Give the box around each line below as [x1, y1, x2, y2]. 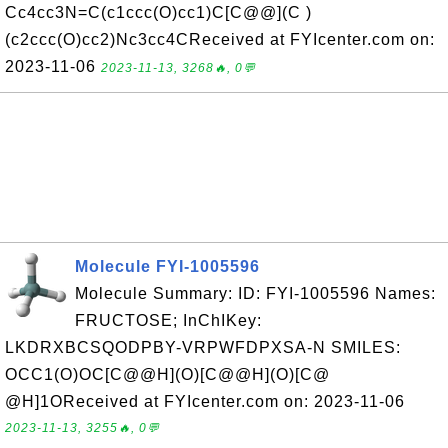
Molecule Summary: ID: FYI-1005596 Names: [75, 285, 436, 302]
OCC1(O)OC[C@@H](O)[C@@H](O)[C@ [5, 366, 330, 383]
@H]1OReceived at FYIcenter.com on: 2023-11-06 [5, 393, 405, 410]
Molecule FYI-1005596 [75, 258, 260, 275]
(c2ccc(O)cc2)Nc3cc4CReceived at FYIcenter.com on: [5, 31, 435, 48]
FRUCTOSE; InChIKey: [75, 312, 262, 329]
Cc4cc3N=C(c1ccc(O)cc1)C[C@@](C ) [5, 4, 312, 21]
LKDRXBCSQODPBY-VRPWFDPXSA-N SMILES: [5, 339, 401, 356]
